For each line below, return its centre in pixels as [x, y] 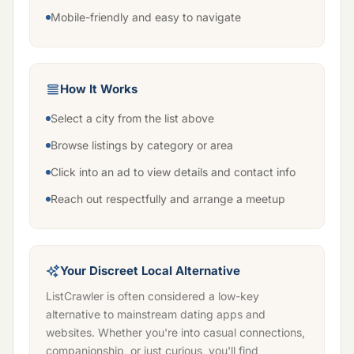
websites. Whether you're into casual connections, [175, 332]
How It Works [99, 89]
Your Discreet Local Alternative [150, 271]
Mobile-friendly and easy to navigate [146, 17]
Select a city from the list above [132, 118]
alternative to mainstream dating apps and [156, 314]
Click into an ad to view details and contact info [173, 172]
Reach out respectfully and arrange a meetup [168, 199]
